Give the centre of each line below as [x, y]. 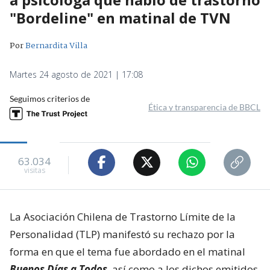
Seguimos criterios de [50, 98]
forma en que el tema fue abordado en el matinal [127, 251]
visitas [34, 171]
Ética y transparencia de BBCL [204, 107]
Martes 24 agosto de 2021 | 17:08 [76, 74]
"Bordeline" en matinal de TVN [120, 17]
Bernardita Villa [56, 46]
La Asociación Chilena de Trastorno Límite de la [123, 216]
